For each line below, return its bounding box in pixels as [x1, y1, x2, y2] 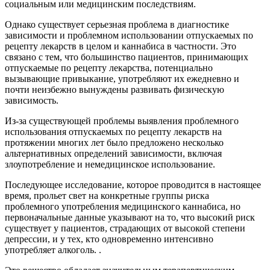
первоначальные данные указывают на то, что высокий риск [5, 212, 255, 223]
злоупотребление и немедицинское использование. [5, 159, 215, 170]
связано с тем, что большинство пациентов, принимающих [5, 52, 248, 63]
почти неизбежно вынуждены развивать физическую [5, 84, 224, 95]
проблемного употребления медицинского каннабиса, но [5, 201, 240, 212]
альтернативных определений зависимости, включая [5, 148, 222, 159]
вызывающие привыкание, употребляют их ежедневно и [5, 74, 239, 84]
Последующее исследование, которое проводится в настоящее [5, 180, 261, 190]
